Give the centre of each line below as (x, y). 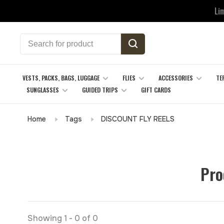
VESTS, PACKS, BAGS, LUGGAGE (61, 78)
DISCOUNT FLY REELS (138, 119)
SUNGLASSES (43, 90)
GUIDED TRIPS (100, 90)
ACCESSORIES (176, 78)
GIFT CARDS (156, 90)
